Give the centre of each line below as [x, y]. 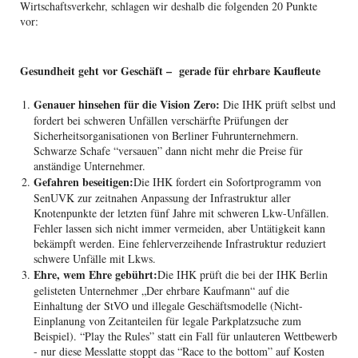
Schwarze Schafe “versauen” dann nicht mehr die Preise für [169, 150]
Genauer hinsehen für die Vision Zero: [129, 104]
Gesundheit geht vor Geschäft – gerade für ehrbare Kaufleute [170, 70]
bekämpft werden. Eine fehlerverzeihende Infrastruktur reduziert [180, 243]
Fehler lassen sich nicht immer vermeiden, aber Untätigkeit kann [180, 228]
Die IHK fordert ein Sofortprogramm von [228, 181]
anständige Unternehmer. [90, 165]
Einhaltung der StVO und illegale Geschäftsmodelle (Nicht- [169, 305]
